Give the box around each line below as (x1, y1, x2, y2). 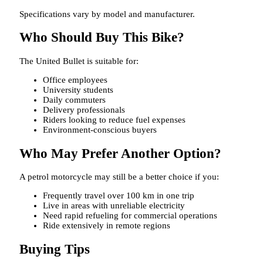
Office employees (43, 75, 107, 85)
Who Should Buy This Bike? (19, 30, 184, 45)
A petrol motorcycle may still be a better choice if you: (19, 172, 219, 182)
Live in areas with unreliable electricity (43, 201, 185, 211)
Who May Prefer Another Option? (19, 146, 221, 161)
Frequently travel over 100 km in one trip (43, 191, 194, 201)
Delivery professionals (43, 105, 125, 115)
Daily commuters (43, 95, 106, 105)
